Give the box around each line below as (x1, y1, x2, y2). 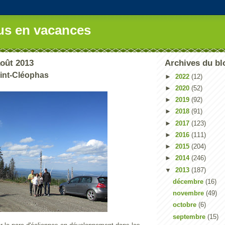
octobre (172, 201, 198, 209)
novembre (172, 189, 206, 197)
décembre (172, 177, 205, 185)
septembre (172, 212, 207, 220)
